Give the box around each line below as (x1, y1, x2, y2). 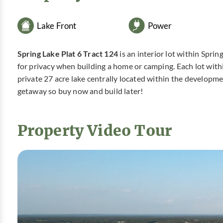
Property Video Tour (17, 120, 172, 140)
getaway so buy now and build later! (17, 87, 143, 96)
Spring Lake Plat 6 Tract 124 (17, 49, 120, 59)
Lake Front (36, 20, 77, 30)
